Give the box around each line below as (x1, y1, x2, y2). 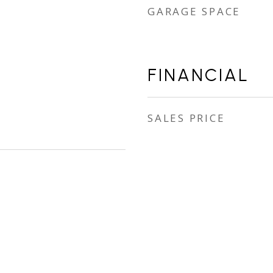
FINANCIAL (147, 64, 249, 85)
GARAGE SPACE (147, 4, 241, 18)
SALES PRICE (147, 111, 225, 125)
